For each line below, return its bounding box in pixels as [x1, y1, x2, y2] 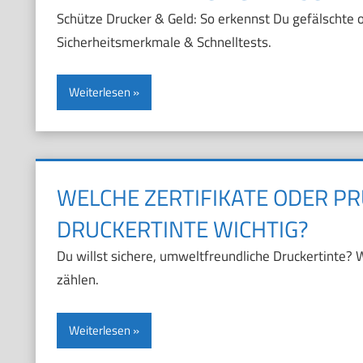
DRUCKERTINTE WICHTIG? [56, 211, 309, 247]
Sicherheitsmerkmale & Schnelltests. [56, 31, 271, 53]
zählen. [56, 269, 99, 291]
